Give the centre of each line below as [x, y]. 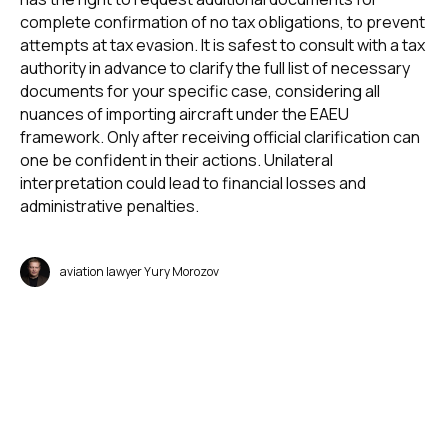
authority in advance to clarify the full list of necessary [215, 67]
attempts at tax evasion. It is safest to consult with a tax [222, 44]
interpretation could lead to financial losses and [193, 182]
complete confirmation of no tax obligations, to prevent [222, 21]
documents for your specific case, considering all [200, 90]
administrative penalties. [109, 205]
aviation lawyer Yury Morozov [139, 271]
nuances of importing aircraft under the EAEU [184, 113]
